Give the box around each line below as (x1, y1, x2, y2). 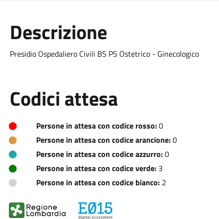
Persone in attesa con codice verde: (36, 162, 156, 174)
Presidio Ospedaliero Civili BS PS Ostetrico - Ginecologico (9, 48, 199, 60)
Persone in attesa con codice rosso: (36, 120, 157, 131)
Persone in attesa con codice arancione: (36, 134, 171, 146)
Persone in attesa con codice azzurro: (36, 148, 163, 160)
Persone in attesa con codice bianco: (36, 176, 160, 188)
